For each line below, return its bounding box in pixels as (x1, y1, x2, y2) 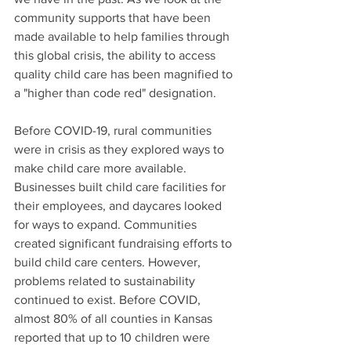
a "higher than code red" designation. (14, 85, 216, 100)
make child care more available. (14, 161, 190, 175)
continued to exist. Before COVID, (14, 292, 204, 306)
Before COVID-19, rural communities (14, 123, 215, 137)
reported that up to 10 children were (14, 330, 213, 344)
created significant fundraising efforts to (14, 236, 235, 250)
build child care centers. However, (14, 255, 204, 269)
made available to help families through (14, 29, 233, 43)
